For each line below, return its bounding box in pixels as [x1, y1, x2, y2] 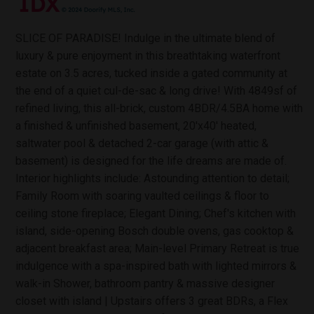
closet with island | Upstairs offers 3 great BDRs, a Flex [15, 294, 288, 308]
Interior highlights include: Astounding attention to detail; [15, 172, 289, 185]
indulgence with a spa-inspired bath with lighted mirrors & [15, 259, 296, 273]
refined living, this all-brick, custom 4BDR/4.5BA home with [15, 102, 303, 115]
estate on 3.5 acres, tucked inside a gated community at [15, 67, 287, 80]
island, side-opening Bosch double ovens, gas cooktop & [15, 224, 294, 238]
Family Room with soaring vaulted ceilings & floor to [15, 189, 269, 203]
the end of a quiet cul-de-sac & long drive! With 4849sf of [15, 84, 297, 97]
